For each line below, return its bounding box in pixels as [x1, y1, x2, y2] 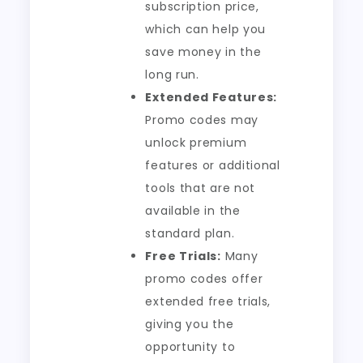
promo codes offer [145, 271, 263, 287]
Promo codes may [145, 112, 258, 128]
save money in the [145, 44, 262, 60]
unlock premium [145, 135, 247, 151]
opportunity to [145, 339, 236, 355]
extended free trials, [145, 293, 271, 310]
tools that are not [145, 180, 256, 196]
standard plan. [145, 225, 235, 241]
